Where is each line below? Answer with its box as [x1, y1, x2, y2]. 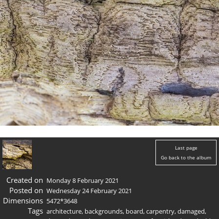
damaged [177, 206, 205, 216]
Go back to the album [161, 153, 211, 161]
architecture [46, 206, 82, 216]
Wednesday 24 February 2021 [46, 186, 132, 195]
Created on [6, 175, 43, 185]
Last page [175, 144, 197, 151]
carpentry [146, 206, 175, 216]
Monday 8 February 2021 [46, 175, 119, 185]
